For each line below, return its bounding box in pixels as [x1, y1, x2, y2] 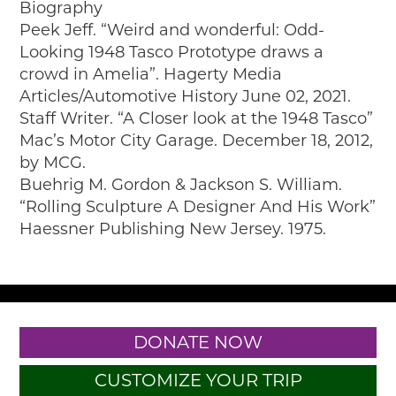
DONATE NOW [133, 331, 263, 353]
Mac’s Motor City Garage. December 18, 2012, [19, 130, 374, 150]
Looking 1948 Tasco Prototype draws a [19, 42, 324, 62]
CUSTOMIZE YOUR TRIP [94, 369, 302, 391]
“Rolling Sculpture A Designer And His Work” [19, 196, 377, 217]
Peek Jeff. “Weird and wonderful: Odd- [19, 19, 325, 40]
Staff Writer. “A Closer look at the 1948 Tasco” [19, 108, 374, 128]
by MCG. [19, 152, 87, 172]
